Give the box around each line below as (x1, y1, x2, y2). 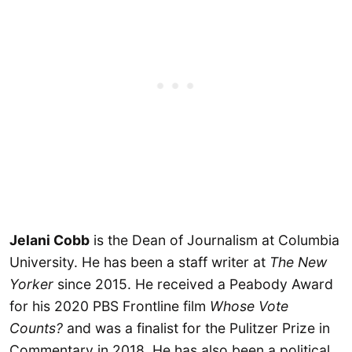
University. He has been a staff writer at (9, 253, 269, 270)
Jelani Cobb (9, 231, 90, 248)
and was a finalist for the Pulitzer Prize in (63, 319, 330, 336)
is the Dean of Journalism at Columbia (90, 231, 339, 248)
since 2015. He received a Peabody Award (53, 275, 333, 292)
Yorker (9, 275, 53, 292)
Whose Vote (210, 297, 288, 314)
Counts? (9, 319, 63, 336)
